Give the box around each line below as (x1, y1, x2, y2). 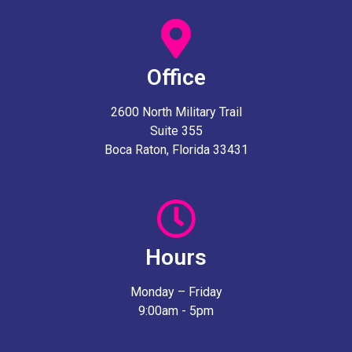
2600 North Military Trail (110, 104, 242, 119)
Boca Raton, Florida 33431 (104, 141, 248, 157)
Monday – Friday (130, 284, 222, 299)
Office (146, 64, 206, 90)
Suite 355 (149, 123, 203, 138)
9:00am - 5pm (138, 302, 214, 318)
